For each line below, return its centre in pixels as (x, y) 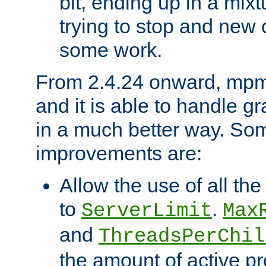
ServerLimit (147, 210)
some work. (111, 50)
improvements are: (119, 153)
